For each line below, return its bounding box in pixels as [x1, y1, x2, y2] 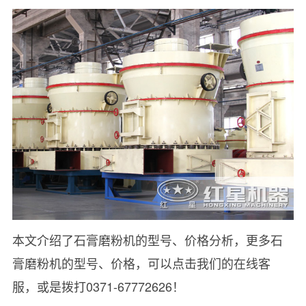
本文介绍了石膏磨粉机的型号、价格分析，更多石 [12, 231, 283, 249]
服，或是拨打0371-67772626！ [12, 277, 184, 296]
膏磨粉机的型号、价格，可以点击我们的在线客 [12, 254, 270, 273]
